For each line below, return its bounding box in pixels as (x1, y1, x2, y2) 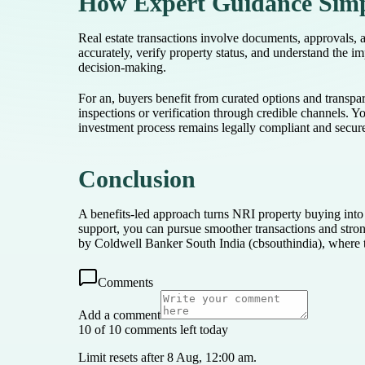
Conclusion (78, 165, 196, 192)
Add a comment (78, 307, 161, 322)
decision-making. (78, 60, 166, 75)
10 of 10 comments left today (78, 322, 228, 336)
